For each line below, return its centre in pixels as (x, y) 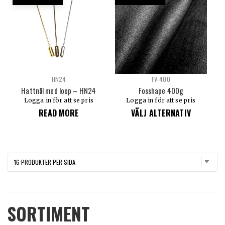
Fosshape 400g (161, 91)
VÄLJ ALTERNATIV (161, 113)
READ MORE (59, 113)
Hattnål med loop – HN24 (59, 91)
